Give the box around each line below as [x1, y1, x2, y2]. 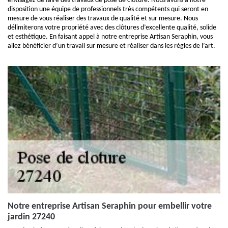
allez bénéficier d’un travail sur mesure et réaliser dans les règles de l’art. [8, 42, 215, 50]
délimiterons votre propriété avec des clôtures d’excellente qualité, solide [8, 24, 216, 32]
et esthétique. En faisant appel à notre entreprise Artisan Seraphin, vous [8, 33, 213, 41]
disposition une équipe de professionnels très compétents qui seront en [8, 6, 208, 13]
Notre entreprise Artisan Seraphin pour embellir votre [8, 202, 212, 211]
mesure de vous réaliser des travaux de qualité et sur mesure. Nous [8, 15, 198, 22]
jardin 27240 [8, 212, 55, 222]
